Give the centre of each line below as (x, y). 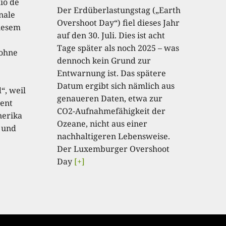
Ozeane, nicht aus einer (102, 123)
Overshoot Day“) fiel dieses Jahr (119, 22)
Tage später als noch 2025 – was (118, 48)
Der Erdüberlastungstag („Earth (119, 10)
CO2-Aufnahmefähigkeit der (111, 111)
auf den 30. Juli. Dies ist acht (111, 35)
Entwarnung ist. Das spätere (112, 73)
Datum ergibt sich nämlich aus (116, 86)
